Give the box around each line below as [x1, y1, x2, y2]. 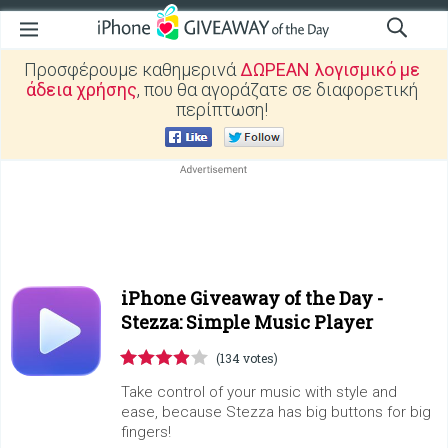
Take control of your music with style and [121, 383, 397, 401]
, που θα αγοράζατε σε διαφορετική [136, 79, 418, 100]
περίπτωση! [175, 99, 268, 120]
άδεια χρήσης [25, 79, 137, 100]
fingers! [121, 423, 171, 441]
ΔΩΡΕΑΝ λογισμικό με [239, 59, 420, 80]
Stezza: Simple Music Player [121, 310, 373, 334]
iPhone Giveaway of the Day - [121, 286, 383, 310]
